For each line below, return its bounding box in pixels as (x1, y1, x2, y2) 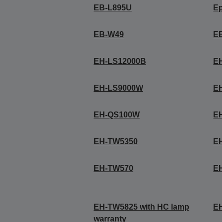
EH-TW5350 (93, 137, 138, 146)
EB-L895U (93, 3, 132, 12)
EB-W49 (93, 30, 124, 39)
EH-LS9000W (93, 84, 143, 92)
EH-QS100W (93, 111, 140, 119)
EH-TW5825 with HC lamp (93, 203, 189, 211)
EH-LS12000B (93, 57, 146, 65)
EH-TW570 (93, 164, 133, 172)
